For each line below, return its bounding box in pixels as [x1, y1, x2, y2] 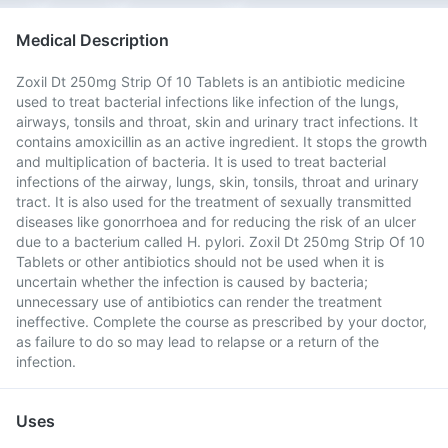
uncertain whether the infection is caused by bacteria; [16, 273, 368, 290]
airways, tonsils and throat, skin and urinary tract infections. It [16, 113, 418, 130]
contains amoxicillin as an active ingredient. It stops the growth [16, 133, 427, 150]
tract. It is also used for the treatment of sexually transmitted [16, 193, 412, 210]
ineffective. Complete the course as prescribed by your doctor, [16, 313, 427, 330]
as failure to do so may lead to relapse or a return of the [16, 333, 379, 350]
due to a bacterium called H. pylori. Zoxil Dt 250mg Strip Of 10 [16, 233, 425, 250]
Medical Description [16, 30, 169, 50]
